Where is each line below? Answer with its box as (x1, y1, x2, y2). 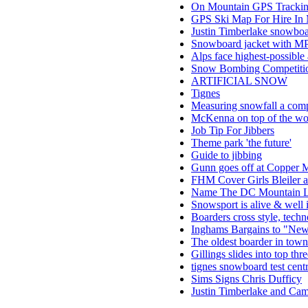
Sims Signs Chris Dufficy (191, 273, 302, 285)
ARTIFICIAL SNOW (191, 75, 287, 87)
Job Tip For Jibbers (191, 124, 274, 136)
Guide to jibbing (191, 149, 262, 161)
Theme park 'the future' (191, 137, 291, 148)
